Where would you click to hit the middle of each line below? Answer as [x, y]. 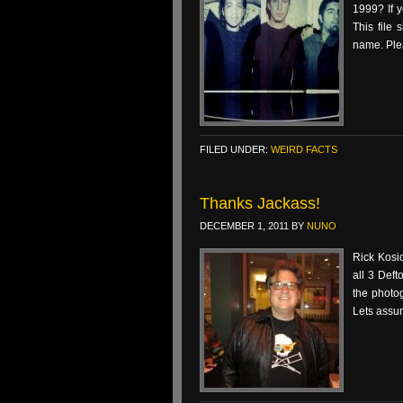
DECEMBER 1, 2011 [244, 226]
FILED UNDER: [235, 149]
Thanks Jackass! [260, 203]
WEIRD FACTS [304, 149]
